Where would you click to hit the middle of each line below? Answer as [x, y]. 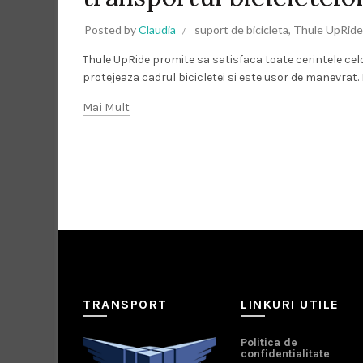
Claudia [157, 29]
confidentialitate [285, 353]
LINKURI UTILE [290, 304]
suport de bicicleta [241, 29]
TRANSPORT [125, 304]
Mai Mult [107, 107]
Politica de [269, 342]
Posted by [111, 29]
